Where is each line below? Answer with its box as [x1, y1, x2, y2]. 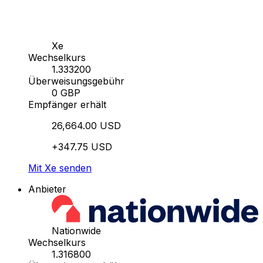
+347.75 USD [52, 141, 112, 153]
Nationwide [52, 225, 101, 237]
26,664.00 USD [52, 120, 121, 132]
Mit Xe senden [28, 162, 92, 174]
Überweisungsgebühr [28, 75, 124, 87]
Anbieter [28, 183, 66, 195]
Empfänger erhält [28, 99, 106, 111]
